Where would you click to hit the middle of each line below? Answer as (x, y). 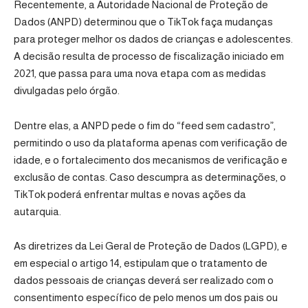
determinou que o (124, 22)
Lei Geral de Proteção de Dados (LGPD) (182, 246)
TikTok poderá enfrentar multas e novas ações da (130, 194)
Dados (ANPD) (48, 22)
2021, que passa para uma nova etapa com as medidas (140, 74)
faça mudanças (236, 22)
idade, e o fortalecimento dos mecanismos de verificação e (151, 159)
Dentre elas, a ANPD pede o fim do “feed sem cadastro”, (145, 125)
